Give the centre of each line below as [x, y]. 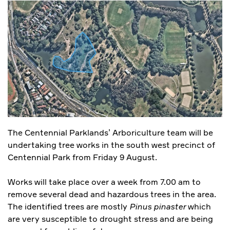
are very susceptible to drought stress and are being [110, 219]
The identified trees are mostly [69, 207]
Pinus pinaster [158, 207]
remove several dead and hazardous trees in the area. [112, 194]
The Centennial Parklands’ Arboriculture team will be [110, 133]
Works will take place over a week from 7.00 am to [104, 182]
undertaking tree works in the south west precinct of [111, 145]
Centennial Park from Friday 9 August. [82, 157]
